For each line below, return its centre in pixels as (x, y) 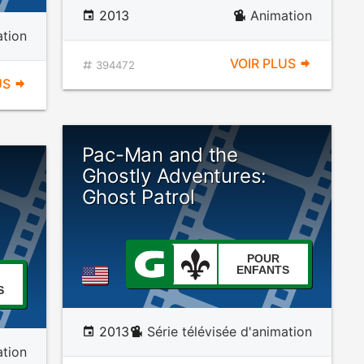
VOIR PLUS (264, 63)
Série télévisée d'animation (229, 331)
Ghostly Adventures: (174, 176)
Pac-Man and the (160, 155)
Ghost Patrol (138, 197)
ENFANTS (263, 270)
